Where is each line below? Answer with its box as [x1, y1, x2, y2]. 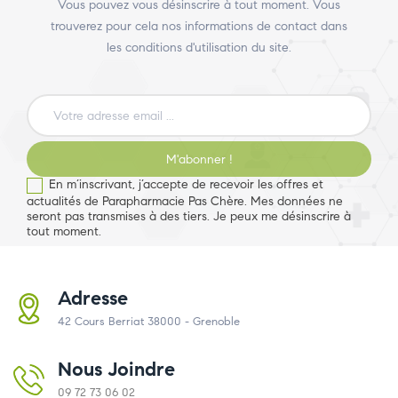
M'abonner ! [165, 152, 233, 168]
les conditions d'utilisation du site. [107, 40, 291, 56]
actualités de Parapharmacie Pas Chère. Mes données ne [27, 193, 343, 209]
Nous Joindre [58, 356, 175, 381]
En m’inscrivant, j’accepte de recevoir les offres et [49, 177, 323, 193]
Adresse [58, 285, 128, 310]
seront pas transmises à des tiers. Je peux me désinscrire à [27, 208, 351, 224]
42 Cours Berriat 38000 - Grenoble [58, 314, 240, 329]
